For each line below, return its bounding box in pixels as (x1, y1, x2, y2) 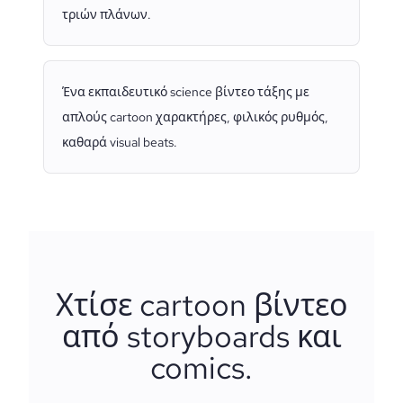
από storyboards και (61, 316, 342, 356)
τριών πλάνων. (62, 6, 151, 22)
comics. (150, 347, 253, 388)
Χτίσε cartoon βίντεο (55, 284, 348, 325)
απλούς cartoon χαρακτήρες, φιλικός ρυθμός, (62, 109, 328, 125)
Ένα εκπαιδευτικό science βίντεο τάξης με (62, 84, 309, 100)
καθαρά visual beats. (62, 134, 177, 150)
